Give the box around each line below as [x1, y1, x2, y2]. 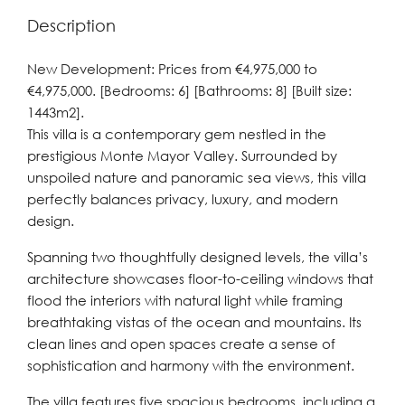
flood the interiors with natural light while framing [27, 292, 343, 308]
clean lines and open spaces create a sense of [27, 335, 335, 352]
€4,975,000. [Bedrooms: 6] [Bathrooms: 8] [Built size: [27, 82, 352, 99]
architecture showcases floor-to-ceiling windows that [27, 270, 373, 287]
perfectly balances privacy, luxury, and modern [27, 191, 338, 207]
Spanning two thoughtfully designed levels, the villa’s [27, 249, 368, 265]
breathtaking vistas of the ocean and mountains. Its [27, 314, 362, 330]
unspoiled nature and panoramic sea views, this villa [27, 169, 366, 185]
